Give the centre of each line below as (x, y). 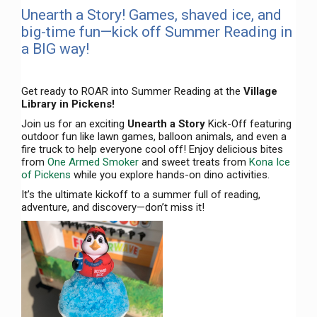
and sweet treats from (194, 162)
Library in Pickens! (68, 104)
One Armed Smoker (93, 162)
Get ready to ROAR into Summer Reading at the (132, 92)
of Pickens (46, 175)
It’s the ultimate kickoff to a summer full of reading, (141, 195)
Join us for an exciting (74, 124)
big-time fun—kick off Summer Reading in (157, 32)
